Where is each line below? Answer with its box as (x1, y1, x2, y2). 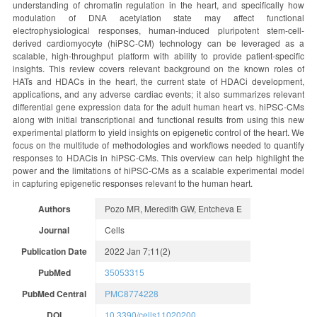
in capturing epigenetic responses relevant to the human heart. (13, 176, 253, 189)
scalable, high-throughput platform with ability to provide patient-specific (13, 49, 304, 62)
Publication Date (21, 244, 87, 258)
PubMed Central (22, 287, 86, 300)
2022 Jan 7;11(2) (105, 244, 171, 257)
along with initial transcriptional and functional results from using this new (13, 113, 304, 125)
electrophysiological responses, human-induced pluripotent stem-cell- (13, 23, 304, 36)
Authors (38, 202, 71, 215)
